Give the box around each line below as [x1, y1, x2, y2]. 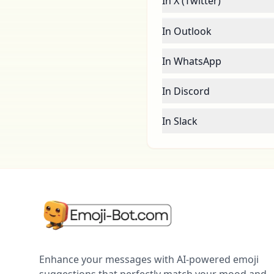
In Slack [162, 114, 198, 128]
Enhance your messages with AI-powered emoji [39, 253, 259, 266]
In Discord [162, 84, 210, 98]
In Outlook [162, 24, 212, 38]
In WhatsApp [162, 54, 221, 68]
